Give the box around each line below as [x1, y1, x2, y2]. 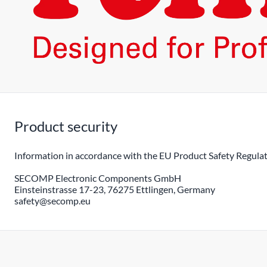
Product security [14, 117, 117, 135]
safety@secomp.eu [14, 195, 91, 207]
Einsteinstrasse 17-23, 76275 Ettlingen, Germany [14, 184, 215, 195]
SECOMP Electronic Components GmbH [14, 172, 181, 184]
